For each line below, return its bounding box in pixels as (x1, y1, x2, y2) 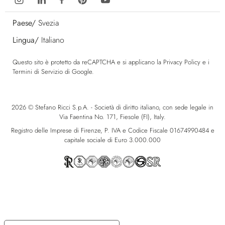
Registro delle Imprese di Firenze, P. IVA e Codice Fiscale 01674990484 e (11, 126, 214, 136)
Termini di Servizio (13, 67, 63, 76)
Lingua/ (13, 34, 39, 46)
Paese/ (13, 17, 36, 29)
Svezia (38, 17, 59, 29)
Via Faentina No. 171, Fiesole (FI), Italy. (59, 112, 166, 122)
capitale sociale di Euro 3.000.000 (64, 135, 161, 145)
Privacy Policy (163, 57, 200, 67)
